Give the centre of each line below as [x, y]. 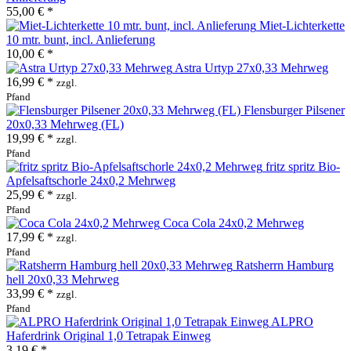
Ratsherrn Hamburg [285, 265]
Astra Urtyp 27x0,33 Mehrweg [251, 67]
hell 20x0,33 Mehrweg [63, 279]
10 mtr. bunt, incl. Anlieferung [81, 39]
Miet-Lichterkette [302, 25]
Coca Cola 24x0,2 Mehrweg [233, 223]
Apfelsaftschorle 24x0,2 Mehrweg [91, 180]
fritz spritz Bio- [303, 166]
